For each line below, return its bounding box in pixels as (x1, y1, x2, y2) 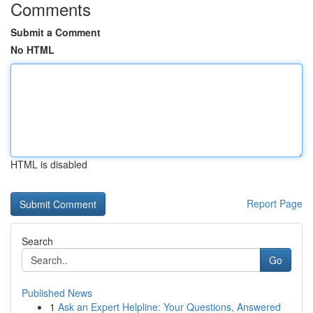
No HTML (10, 43, 54, 57)
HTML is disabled (10, 157, 87, 171)
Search (22, 234, 53, 248)
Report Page (247, 196, 303, 210)
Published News (22, 286, 92, 300)
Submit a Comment (10, 25, 101, 39)
